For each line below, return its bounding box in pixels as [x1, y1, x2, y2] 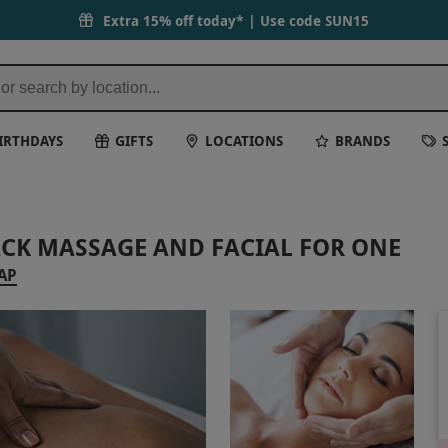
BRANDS [335, 130, 391, 150]
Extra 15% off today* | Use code [103, 10, 325, 30]
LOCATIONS [205, 130, 284, 150]
